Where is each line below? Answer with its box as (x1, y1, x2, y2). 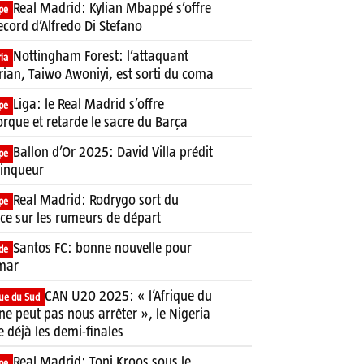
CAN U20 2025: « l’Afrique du (45, 287, 212, 304)
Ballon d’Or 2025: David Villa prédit (13, 143, 213, 160)
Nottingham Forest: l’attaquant (13, 47, 188, 64)
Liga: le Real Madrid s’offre (13, 95, 164, 112)
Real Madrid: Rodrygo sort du (13, 191, 179, 208)
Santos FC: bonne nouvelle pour (13, 239, 192, 256)
